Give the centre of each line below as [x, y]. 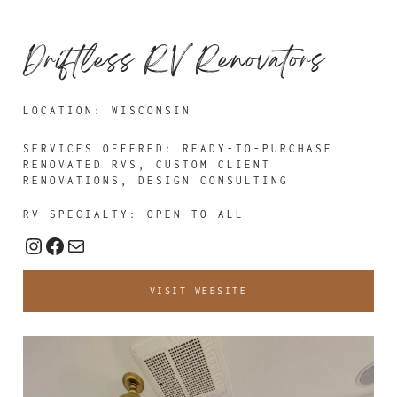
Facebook [93, 245]
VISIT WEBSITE [198, 291]
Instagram [74, 245]
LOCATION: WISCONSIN [108, 111]
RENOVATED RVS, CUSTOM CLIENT [148, 165]
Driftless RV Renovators [175, 63]
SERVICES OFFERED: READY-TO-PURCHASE [179, 149]
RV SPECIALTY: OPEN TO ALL [134, 214]
